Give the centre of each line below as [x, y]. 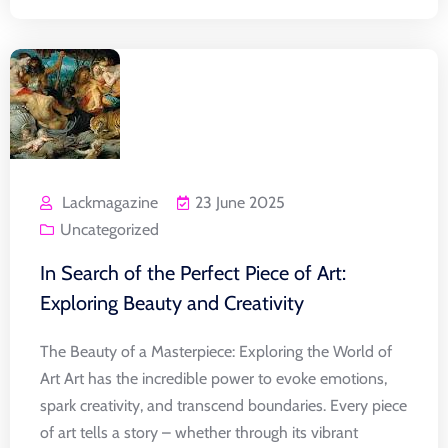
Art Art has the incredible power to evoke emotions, [213, 378]
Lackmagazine [110, 202]
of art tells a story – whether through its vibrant [199, 432]
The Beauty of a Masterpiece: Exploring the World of [216, 351]
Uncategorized [109, 229]
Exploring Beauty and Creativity [172, 302]
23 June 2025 [240, 202]
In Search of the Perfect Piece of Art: [193, 272]
